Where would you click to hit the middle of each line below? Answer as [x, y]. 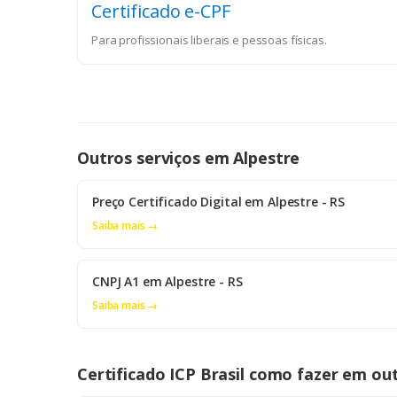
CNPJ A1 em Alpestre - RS [167, 282]
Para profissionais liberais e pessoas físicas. [209, 40]
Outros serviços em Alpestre [189, 158]
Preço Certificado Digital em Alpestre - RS [219, 202]
